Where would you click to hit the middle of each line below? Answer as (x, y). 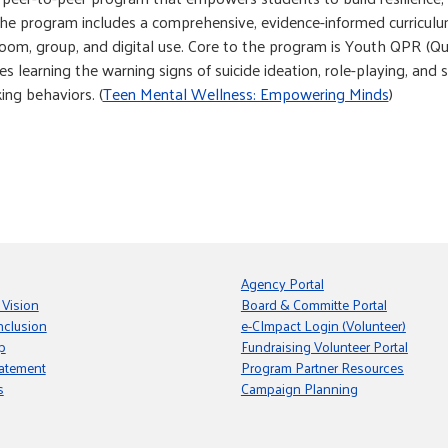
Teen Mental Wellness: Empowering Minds (245, 93)
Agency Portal (282, 283)
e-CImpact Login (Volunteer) (323, 325)
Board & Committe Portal (313, 304)
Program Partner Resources (322, 367)
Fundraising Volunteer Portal (324, 346)
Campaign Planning (299, 388)
